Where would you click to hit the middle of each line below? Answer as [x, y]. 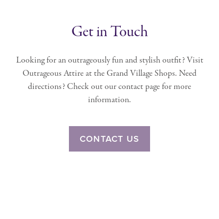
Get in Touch [109, 33]
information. [109, 100]
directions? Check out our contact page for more [109, 87]
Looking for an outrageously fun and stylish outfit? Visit [109, 61]
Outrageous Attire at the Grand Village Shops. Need [109, 74]
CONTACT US [109, 139]
